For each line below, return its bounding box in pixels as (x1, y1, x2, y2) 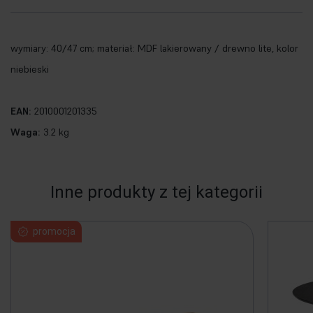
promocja (33, 226, 75, 237)
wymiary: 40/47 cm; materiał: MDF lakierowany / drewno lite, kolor (10, 42, 298, 54)
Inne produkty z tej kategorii (50, 182, 263, 202)
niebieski (10, 63, 49, 75)
